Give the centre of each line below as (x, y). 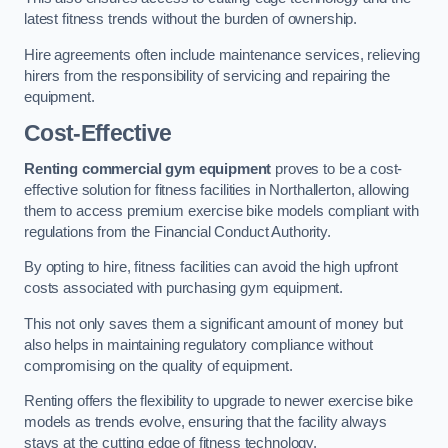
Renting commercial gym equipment (148, 168)
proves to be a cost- (337, 168)
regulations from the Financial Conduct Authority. (177, 231)
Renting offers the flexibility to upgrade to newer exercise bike (218, 401)
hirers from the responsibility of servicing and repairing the (207, 75)
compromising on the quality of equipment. (159, 365)
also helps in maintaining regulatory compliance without (199, 344)
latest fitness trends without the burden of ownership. (191, 19)
